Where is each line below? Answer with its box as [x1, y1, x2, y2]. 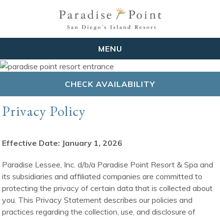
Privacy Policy [2, 102, 86, 121]
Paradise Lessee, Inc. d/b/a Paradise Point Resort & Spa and [2, 160, 214, 170]
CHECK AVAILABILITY [65, 79, 155, 89]
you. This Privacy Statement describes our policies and [2, 195, 193, 205]
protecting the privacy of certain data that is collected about [2, 183, 213, 193]
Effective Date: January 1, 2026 [2, 138, 123, 148]
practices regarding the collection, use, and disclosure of [2, 207, 196, 217]
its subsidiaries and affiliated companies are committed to [2, 171, 203, 182]
